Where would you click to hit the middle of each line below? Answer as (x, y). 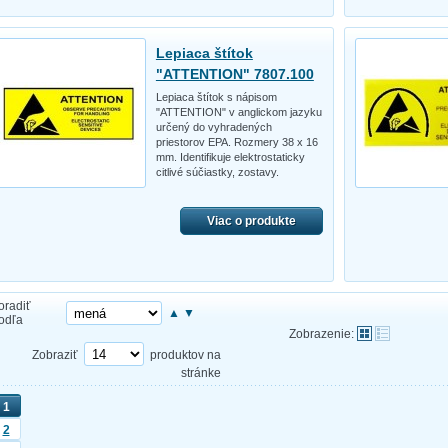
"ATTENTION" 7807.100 (234, 73)
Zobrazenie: (321, 333)
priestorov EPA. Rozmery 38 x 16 (236, 141)
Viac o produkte (251, 220)
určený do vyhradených (213, 126)
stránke (201, 372)
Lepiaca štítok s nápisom (216, 96)
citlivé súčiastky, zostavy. (217, 171)
